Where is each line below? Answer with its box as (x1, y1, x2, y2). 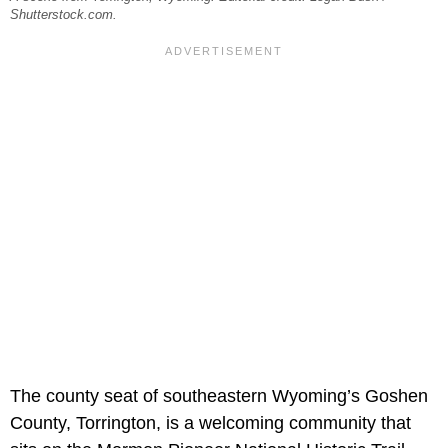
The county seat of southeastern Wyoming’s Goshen (10, 386, 428, 407)
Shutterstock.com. (10, 8, 117, 23)
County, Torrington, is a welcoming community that (10, 413, 411, 434)
